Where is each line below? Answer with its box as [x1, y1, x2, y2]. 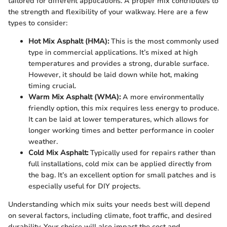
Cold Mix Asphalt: [28, 147, 88, 158]
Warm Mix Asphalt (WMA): [28, 92, 121, 102]
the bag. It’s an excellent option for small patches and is [28, 170, 216, 180]
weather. [28, 136, 58, 146]
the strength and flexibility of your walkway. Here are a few [8, 7, 208, 17]
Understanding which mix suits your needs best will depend [8, 199, 210, 209]
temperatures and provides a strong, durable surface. [28, 58, 209, 68]
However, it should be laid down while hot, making [28, 69, 199, 80]
